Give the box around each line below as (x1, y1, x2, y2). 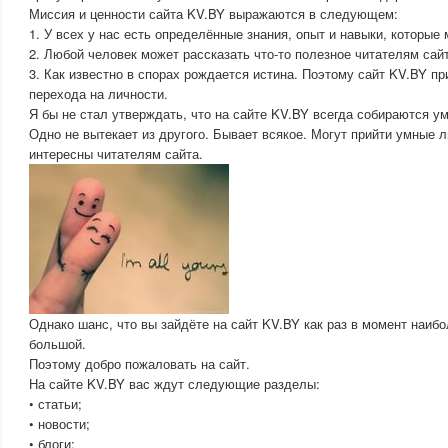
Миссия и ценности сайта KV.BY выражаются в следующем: (29, 4, 398, 23)
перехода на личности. (29, 84, 168, 103)
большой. (29, 334, 86, 353)
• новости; (29, 414, 90, 433)
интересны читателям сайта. (29, 144, 203, 163)
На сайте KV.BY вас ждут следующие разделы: (29, 374, 320, 393)
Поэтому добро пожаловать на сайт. (29, 354, 250, 373)
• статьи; (29, 394, 82, 413)
